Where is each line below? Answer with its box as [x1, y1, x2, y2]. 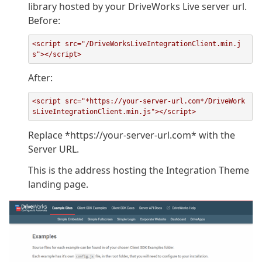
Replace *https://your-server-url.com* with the [28, 129, 235, 142]
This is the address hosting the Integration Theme [28, 164, 249, 177]
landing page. [28, 178, 88, 191]
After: [28, 71, 53, 85]
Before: [28, 14, 60, 27]
